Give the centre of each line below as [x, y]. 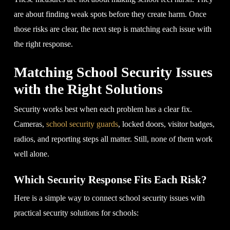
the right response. [43, 44]
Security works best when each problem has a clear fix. [103, 109]
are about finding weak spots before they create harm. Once [110, 14]
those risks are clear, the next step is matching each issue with [112, 29]
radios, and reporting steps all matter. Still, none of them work [113, 139]
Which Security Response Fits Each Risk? [110, 179]
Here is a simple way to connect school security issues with [109, 198]
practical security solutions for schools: [76, 213]
